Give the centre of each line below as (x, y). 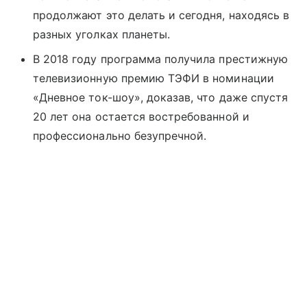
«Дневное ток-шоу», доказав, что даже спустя (161, 97)
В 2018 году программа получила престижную (160, 59)
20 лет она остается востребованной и (141, 116)
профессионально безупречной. (120, 135)
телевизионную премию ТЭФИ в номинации (153, 78)
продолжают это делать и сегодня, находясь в (161, 15)
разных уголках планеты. (102, 34)
